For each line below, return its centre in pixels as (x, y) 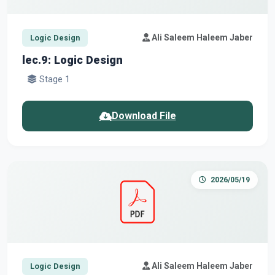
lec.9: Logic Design (72, 60)
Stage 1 (53, 80)
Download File (144, 115)
